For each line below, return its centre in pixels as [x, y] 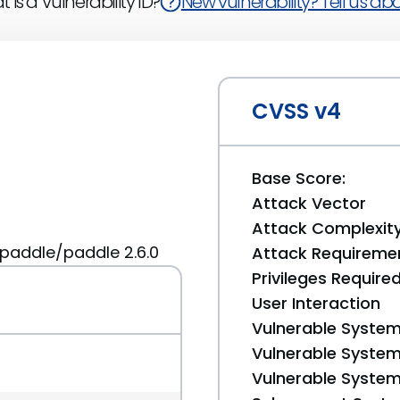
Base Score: [299, 178]
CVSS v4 [296, 111]
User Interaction [316, 303]
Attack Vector [309, 203]
